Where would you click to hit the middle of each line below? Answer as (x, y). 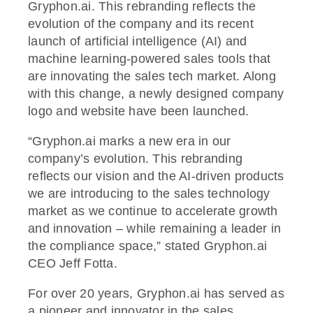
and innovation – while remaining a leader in (154, 228)
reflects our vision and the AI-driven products (156, 176)
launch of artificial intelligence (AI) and (138, 41)
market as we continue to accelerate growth (153, 211)
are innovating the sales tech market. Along (152, 76)
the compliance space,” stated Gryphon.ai (147, 246)
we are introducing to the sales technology (149, 193)
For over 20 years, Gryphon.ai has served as (156, 293)
